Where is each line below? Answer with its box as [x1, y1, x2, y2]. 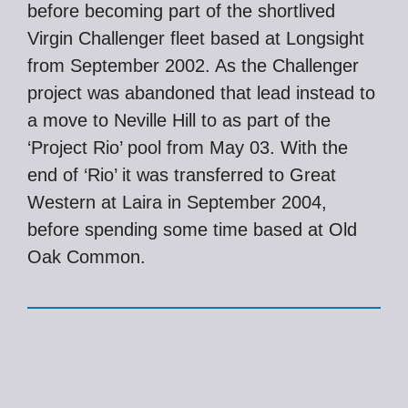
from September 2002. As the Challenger [27, 56, 359, 76]
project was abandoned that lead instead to [27, 83, 375, 103]
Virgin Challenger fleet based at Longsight [27, 28, 364, 48]
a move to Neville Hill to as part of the [27, 110, 331, 130]
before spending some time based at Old [27, 219, 357, 240]
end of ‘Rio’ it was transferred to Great [27, 165, 336, 185]
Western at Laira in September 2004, [27, 192, 327, 212]
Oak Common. [27, 247, 146, 267]
